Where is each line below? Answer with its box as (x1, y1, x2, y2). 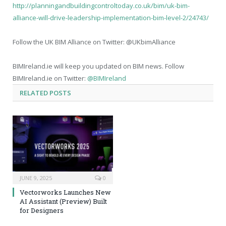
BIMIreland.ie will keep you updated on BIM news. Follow (13, 62, 184, 71)
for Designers (20, 205, 64, 215)
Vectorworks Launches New (20, 187, 111, 197)
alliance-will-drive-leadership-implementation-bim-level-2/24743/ (13, 13, 209, 23)
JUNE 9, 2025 (20, 174, 52, 182)
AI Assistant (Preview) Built (20, 196, 107, 206)
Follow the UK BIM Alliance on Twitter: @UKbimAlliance (13, 37, 176, 47)
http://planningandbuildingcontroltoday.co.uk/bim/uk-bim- (13, 1, 190, 11)
